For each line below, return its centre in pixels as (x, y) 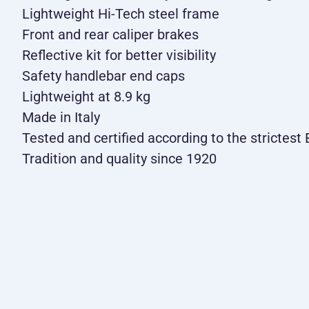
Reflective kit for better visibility (119, 55)
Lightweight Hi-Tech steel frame (121, 13)
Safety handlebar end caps (103, 76)
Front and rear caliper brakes (110, 34)
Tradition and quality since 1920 (119, 158)
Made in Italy (61, 117)
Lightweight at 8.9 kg (86, 96)
